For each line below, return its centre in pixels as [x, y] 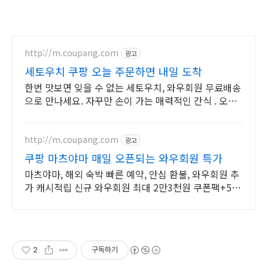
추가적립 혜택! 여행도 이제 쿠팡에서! [100, 200]
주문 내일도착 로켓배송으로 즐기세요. [101, 113]
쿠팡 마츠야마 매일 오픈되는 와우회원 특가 [124, 158]
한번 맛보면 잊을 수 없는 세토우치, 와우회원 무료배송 [133, 87]
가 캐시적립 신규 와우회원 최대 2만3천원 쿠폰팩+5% [133, 187]
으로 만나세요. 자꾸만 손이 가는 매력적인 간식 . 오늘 [131, 100]
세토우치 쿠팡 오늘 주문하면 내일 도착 [113, 71]
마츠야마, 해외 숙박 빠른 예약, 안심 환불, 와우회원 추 [132, 174]
